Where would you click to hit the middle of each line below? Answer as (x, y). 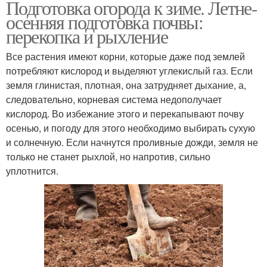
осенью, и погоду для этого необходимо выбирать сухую (131, 128)
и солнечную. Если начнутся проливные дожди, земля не (132, 142)
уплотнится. (32, 170)
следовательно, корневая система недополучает (114, 99)
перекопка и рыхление (87, 36)
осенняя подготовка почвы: (104, 21)
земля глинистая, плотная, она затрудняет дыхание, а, (126, 85)
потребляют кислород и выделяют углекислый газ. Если (129, 70)
